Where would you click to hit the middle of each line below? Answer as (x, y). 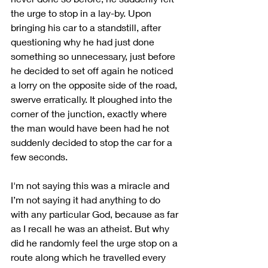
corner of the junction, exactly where (90, 113)
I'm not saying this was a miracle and (91, 185)
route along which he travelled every (89, 257)
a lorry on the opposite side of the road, (95, 84)
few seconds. (39, 156)
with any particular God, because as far (96, 214)
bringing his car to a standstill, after (87, 27)
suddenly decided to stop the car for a (93, 142)
